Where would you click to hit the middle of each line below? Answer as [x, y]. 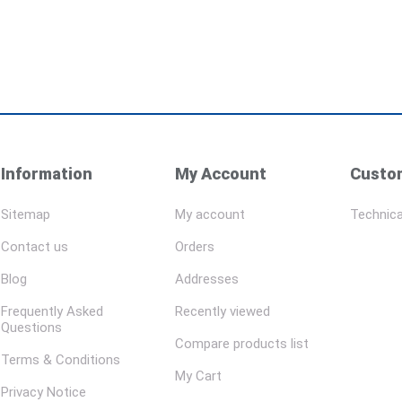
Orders [195, 247]
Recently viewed [223, 311]
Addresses [207, 279]
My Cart [199, 376]
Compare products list [242, 344]
